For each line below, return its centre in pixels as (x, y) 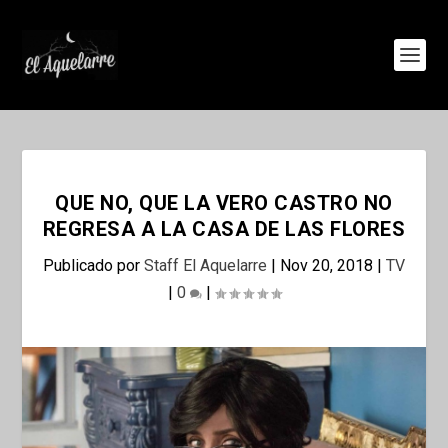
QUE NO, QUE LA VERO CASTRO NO (224, 203)
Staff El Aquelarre (205, 265)
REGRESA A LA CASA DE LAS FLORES (224, 229)
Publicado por (93, 265)
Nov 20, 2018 (326, 265)
